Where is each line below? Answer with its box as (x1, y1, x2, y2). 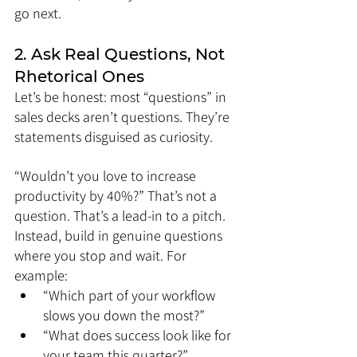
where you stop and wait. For (14, 246, 190, 265)
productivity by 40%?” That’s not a (14, 186, 220, 205)
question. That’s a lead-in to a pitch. (14, 206, 226, 225)
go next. (14, 4, 61, 22)
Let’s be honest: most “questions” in (14, 88, 229, 106)
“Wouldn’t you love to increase (14, 167, 199, 185)
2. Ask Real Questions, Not (14, 45, 229, 64)
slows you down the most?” (43, 306, 205, 324)
